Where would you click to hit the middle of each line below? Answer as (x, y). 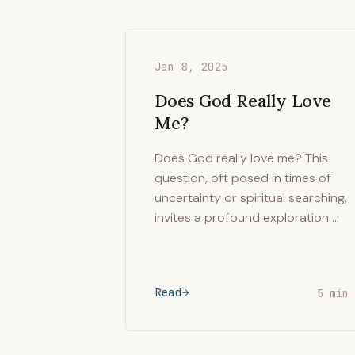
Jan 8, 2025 (191, 67)
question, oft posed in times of (243, 178)
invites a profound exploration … (247, 218)
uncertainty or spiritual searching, (251, 198)
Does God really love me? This (241, 158)
